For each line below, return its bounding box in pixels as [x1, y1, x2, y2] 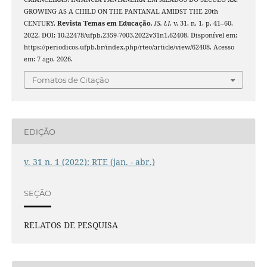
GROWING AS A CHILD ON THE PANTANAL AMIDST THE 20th [23, 7, 218, 15]
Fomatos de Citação [32, 75, 109, 85]
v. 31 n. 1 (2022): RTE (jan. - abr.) [23, 156, 155, 168]
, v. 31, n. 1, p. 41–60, [169, 18, 233, 27]
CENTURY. [23, 18, 57, 27]
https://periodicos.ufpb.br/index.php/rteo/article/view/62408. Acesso [23, 42, 234, 51]
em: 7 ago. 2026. [23, 54, 73, 63]
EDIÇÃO [23, 126, 55, 136]
